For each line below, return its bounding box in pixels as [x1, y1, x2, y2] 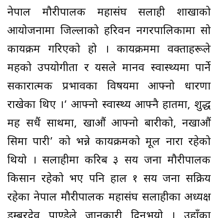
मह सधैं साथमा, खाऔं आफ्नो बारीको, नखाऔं [7, 117, 211, 131]
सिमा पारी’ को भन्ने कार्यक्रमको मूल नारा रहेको [7, 135, 211, 150]
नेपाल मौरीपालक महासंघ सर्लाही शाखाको [7, 6, 211, 20]
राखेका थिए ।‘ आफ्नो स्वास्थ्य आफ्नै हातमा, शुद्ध [7, 98, 211, 113]
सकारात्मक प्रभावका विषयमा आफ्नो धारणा [7, 80, 211, 94]
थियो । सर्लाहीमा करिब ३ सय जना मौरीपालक [7, 154, 211, 168]
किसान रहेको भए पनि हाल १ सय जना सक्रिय [7, 172, 211, 187]
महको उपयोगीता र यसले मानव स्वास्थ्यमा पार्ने [7, 61, 211, 76]
